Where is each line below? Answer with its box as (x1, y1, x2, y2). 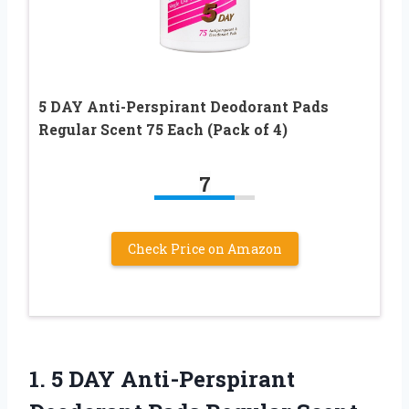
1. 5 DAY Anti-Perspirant (29, 364, 295, 394)
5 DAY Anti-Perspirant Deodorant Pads (38, 97, 329, 117)
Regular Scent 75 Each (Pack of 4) (38, 120, 288, 140)
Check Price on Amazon (127, 240, 282, 258)
